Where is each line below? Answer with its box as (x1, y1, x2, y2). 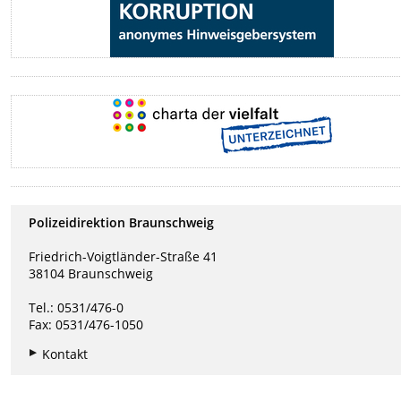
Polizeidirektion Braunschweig (29, 213, 215, 231)
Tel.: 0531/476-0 (29, 298, 124, 316)
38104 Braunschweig (29, 264, 154, 282)
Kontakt (42, 345, 89, 363)
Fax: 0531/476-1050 (29, 315, 144, 333)
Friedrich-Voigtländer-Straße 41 (29, 247, 218, 265)
